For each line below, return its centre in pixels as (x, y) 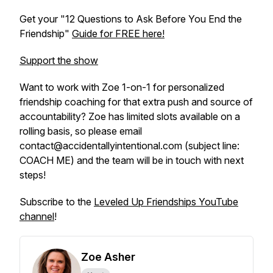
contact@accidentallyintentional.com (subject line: (129, 146)
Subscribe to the (57, 202)
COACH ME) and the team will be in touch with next (132, 160)
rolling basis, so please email (81, 131)
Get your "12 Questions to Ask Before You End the (131, 19)
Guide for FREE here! (118, 34)
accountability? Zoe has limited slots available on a (130, 116)
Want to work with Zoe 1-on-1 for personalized (122, 87)
